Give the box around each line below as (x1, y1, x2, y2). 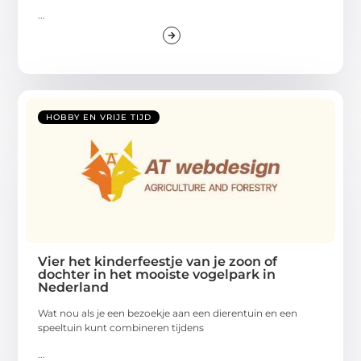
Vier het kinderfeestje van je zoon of (38, 254, 278, 270)
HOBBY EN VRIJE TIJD (46, 112, 152, 123)
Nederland (38, 280, 110, 296)
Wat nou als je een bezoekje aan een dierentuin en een (38, 307, 298, 320)
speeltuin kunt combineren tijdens (38, 322, 205, 334)
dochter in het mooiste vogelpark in (38, 267, 276, 283)
